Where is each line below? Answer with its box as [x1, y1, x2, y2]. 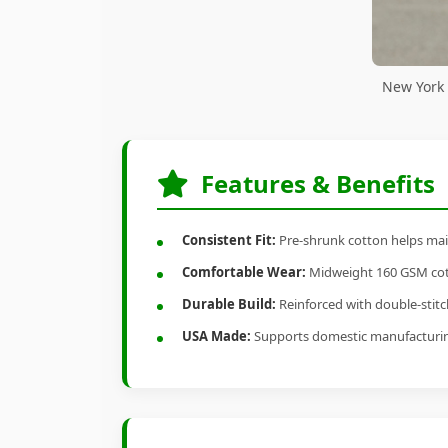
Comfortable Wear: [182, 263, 306, 282]
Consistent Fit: [182, 231, 276, 250]
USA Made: [182, 327, 251, 346]
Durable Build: [182, 295, 276, 314]
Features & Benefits [201, 167, 435, 201]
